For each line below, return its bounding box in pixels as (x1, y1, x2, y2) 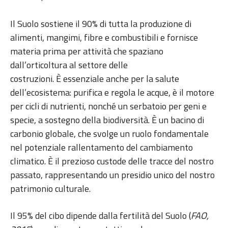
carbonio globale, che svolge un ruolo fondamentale (10, 127, 209, 141)
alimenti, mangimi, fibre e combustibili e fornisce (10, 31, 198, 45)
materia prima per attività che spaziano (10, 44, 163, 59)
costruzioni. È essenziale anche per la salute (10, 72, 179, 86)
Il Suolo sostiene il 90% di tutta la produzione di (10, 17, 191, 31)
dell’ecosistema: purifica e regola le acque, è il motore (10, 85, 214, 100)
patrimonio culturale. (10, 182, 93, 196)
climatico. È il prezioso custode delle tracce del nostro (10, 154, 214, 168)
